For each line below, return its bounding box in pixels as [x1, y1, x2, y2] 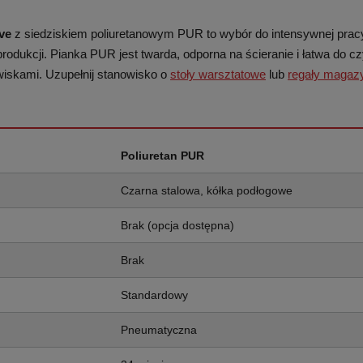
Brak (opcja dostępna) [121, 219, 234, 232]
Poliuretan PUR [121, 149, 204, 162]
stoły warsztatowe [170, 67, 266, 81]
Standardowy [121, 288, 188, 301]
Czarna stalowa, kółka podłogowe [121, 184, 293, 197]
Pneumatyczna [121, 323, 197, 336]
